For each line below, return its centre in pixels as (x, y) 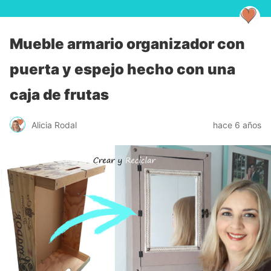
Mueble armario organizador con (127, 44)
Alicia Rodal (54, 125)
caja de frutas (59, 95)
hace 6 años (237, 125)
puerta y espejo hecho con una (122, 69)
